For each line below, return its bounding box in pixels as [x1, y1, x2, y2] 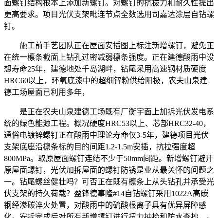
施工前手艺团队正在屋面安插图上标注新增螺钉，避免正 [4, 41, 214, 50]
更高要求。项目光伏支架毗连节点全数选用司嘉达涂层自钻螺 [4, 10, 214, 18]
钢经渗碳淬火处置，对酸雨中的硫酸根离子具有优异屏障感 [4, 201, 206, 209]
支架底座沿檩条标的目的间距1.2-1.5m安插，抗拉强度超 [4, 143, 195, 151]
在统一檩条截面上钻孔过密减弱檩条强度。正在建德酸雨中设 [4, 53, 214, 61]
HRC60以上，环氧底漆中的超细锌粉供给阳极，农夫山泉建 [4, 76, 207, 85]
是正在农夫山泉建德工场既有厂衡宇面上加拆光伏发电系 [4, 108, 214, 116]
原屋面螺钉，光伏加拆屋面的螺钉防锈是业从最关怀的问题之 [4, 166, 214, 174]
